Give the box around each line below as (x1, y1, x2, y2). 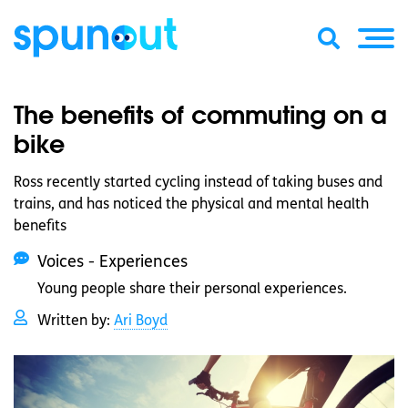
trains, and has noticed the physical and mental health (14, 198, 369, 212)
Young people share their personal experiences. (37, 282, 347, 297)
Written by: (37, 314, 114, 329)
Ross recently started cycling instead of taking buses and (14, 176, 382, 190)
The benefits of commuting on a (14, 98, 387, 130)
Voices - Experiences (37, 254, 188, 271)
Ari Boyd (114, 314, 168, 329)
